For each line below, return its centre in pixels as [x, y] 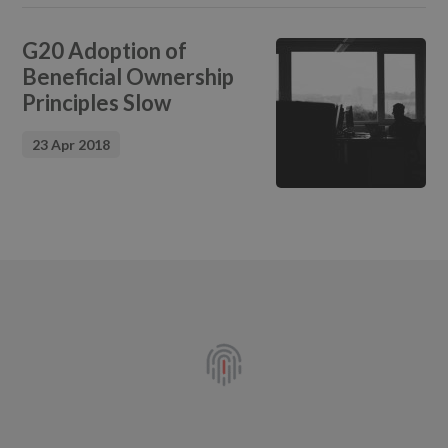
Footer [66, 316]
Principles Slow [97, 102]
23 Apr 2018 [71, 144]
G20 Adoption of [105, 50]
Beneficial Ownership [128, 76]
